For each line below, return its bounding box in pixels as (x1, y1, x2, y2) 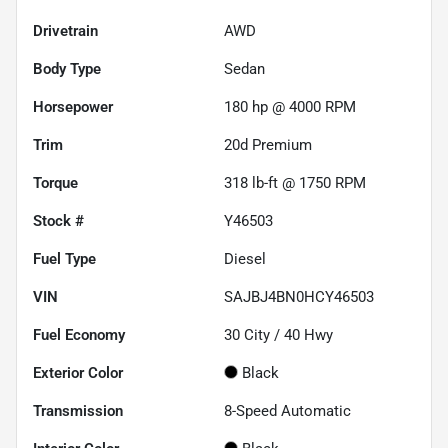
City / (240, 326, 284, 344)
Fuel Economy (33, 326, 125, 344)
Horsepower (33, 98, 113, 116)
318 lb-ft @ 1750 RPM (224, 174, 366, 192)
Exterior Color (33, 364, 123, 382)
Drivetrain (33, 22, 98, 40)
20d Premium (224, 136, 312, 154)
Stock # (33, 212, 84, 230)
